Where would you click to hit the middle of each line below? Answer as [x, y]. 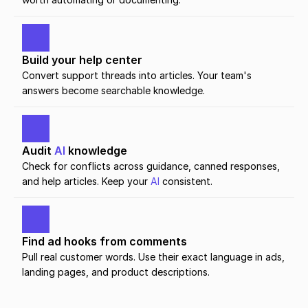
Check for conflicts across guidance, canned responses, [151, 166]
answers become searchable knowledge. [113, 90]
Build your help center [82, 60]
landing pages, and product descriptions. [116, 272]
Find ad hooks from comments [104, 241]
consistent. [186, 181]
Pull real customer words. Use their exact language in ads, [153, 257]
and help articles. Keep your [86, 181]
